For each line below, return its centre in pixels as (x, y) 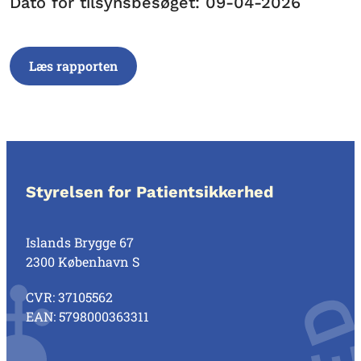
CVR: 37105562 (69, 297)
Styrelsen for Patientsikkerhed (150, 192)
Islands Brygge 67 (80, 242)
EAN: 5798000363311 (87, 316)
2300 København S (83, 261)
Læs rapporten (73, 66)
